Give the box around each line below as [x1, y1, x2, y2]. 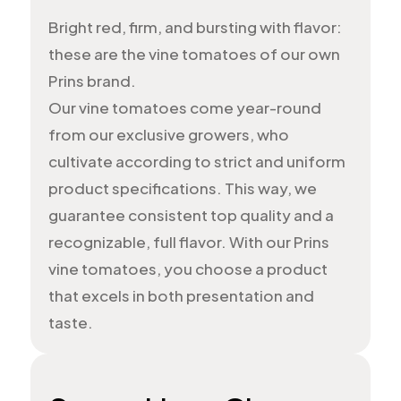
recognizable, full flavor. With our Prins [47, 232, 329, 252]
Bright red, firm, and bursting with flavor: [47, 17, 342, 37]
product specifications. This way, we [47, 178, 317, 198]
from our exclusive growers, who [47, 124, 289, 144]
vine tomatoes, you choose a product [47, 259, 328, 278]
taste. [47, 312, 93, 332]
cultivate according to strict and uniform [47, 151, 346, 171]
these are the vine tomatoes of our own [47, 44, 340, 64]
